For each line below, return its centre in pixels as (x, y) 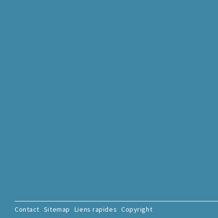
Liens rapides (96, 209)
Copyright (137, 209)
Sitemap (57, 209)
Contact (27, 209)
